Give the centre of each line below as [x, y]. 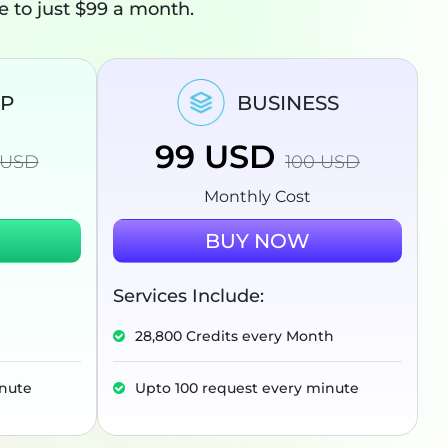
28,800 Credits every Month [234, 336]
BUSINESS [287, 102]
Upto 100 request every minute [247, 388]
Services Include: [188, 296]
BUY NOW [257, 241]
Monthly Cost [257, 197]
